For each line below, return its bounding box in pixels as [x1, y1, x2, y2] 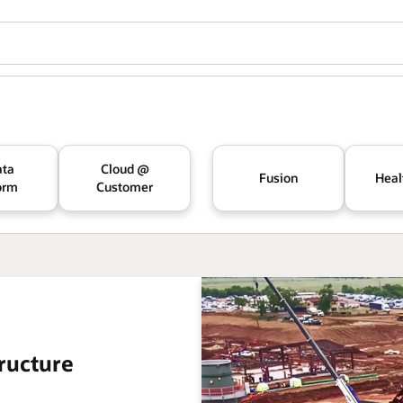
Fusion [258, 169, 299, 186]
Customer [96, 178, 153, 195]
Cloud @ [100, 160, 149, 177]
